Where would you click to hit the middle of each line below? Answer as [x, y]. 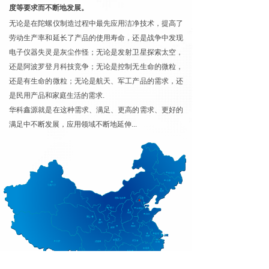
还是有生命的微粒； [42, 81]
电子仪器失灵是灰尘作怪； [53, 52]
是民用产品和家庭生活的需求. [57, 95]
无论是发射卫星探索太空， [140, 52]
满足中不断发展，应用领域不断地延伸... [73, 124]
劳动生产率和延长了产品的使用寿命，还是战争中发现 [96, 38]
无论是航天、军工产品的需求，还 [129, 81]
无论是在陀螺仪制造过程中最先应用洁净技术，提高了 [96, 23]
